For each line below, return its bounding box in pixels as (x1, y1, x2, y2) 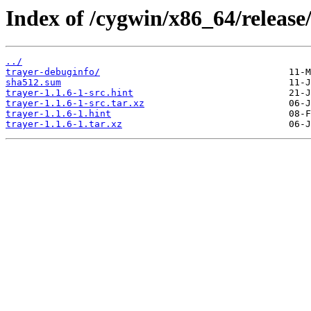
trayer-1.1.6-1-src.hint (6, 87, 133, 99)
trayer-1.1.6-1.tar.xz (6, 119, 122, 130)
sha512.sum (6, 77, 61, 88)
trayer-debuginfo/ (6, 67, 100, 78)
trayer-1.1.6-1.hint (6, 108, 111, 119)
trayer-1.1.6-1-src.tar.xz (6, 98, 144, 109)
